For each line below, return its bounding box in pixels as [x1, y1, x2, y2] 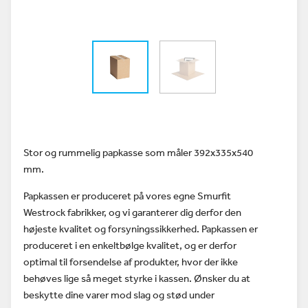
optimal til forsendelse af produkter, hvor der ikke [23, 255, 238, 268]
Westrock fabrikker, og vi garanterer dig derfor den [23, 206, 241, 219]
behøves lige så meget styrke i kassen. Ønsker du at [23, 272, 250, 285]
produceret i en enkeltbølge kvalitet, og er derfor [23, 239, 236, 252]
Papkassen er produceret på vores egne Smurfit [23, 189, 231, 202]
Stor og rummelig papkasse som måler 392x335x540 [23, 146, 253, 159]
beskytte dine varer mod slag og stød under [23, 288, 214, 301]
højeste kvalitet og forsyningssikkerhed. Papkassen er [23, 222, 258, 235]
